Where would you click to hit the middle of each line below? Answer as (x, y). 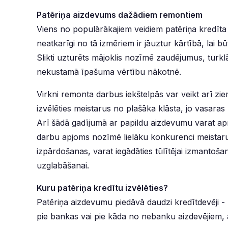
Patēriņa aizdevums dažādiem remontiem (120, 15)
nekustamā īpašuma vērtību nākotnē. (110, 72)
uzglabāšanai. (63, 165)
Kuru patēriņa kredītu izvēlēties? (102, 188)
